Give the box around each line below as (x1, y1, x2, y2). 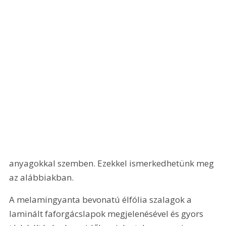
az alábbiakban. (9, 172, 74, 184)
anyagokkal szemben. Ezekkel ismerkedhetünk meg (9, 157, 216, 169)
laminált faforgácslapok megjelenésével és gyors (9, 207, 206, 219)
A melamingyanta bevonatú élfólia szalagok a (9, 193, 194, 205)
